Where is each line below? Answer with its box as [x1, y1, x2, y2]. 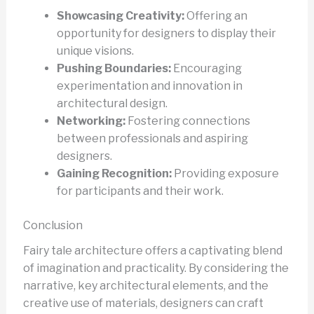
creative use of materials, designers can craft [22, 296, 264, 310]
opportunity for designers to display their [56, 26, 276, 40]
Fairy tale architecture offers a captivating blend [22, 243, 282, 257]
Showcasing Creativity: [56, 8, 184, 22]
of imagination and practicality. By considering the [22, 261, 289, 275]
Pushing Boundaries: [56, 61, 171, 75]
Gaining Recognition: [56, 166, 172, 180]
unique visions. [56, 43, 134, 57]
